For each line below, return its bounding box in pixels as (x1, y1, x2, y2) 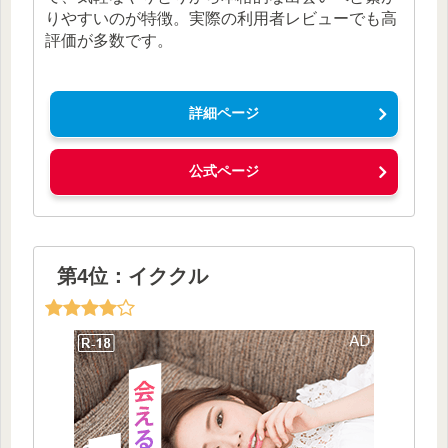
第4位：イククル (57, 264, 209, 287)
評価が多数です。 (45, 32, 174, 50)
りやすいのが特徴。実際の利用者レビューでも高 (45, 10, 398, 28)
